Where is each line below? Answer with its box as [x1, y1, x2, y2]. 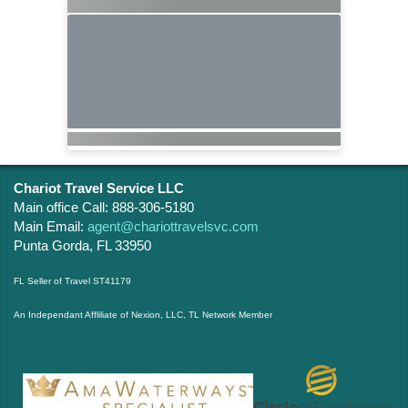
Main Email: [14, 218, 87, 234]
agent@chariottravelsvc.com [87, 218, 259, 234]
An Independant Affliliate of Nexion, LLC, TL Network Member [14, 309, 272, 320]
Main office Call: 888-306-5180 [14, 199, 194, 215]
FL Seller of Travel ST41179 [14, 275, 131, 286]
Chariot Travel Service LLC [14, 179, 184, 196]
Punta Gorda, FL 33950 [14, 237, 151, 253]
